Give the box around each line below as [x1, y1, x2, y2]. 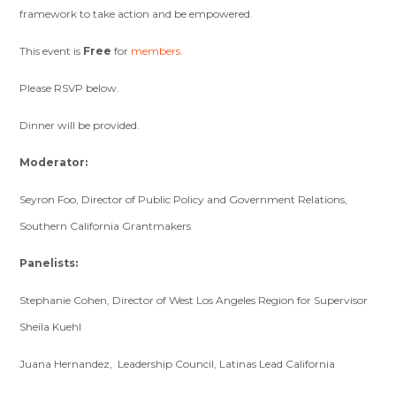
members [131, 44, 181, 57]
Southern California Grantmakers [19, 219, 192, 232]
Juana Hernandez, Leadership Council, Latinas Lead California [19, 357, 336, 370]
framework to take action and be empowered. [19, 7, 256, 20]
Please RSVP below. [19, 81, 123, 95]
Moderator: [19, 156, 88, 169]
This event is [19, 44, 84, 57]
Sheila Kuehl [19, 320, 82, 333]
